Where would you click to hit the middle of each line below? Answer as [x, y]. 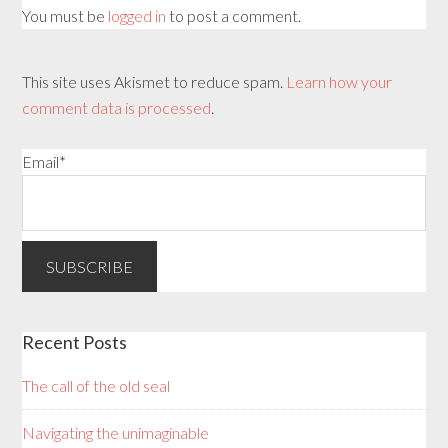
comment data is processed [117, 108]
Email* [44, 162]
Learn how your [339, 82]
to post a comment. [234, 16]
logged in [137, 16]
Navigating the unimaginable [116, 432]
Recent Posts [75, 341]
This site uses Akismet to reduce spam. [154, 82]
